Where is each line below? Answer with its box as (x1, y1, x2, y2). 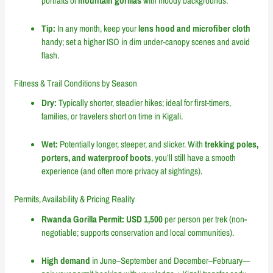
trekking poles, (205, 138, 259, 151)
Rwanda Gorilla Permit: (41, 212, 125, 225)
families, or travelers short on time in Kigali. (41, 110, 183, 123)
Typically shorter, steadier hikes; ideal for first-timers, (57, 96, 232, 110)
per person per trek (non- (163, 212, 247, 225)
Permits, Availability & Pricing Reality (14, 193, 135, 206)
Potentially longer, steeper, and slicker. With (58, 138, 205, 151)
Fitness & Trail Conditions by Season (14, 76, 138, 90)
